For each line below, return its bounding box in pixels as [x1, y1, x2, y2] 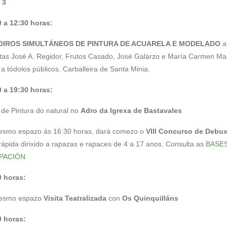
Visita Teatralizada [43, 194, 108, 202]
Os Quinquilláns [122, 194, 178, 202]
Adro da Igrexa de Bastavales [80, 106, 182, 115]
